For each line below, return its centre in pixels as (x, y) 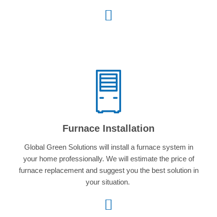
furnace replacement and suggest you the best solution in (108, 170)
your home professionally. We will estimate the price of (108, 159)
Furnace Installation (108, 129)
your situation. (108, 182)
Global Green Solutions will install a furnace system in (108, 147)
